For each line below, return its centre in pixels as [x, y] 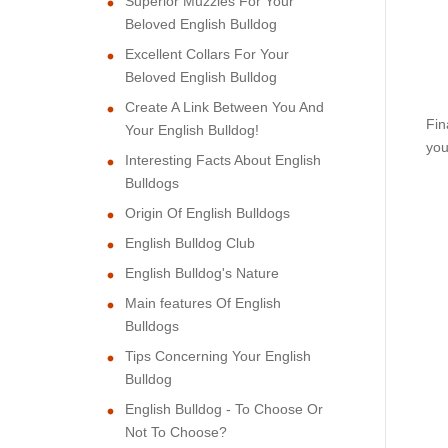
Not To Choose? [176, 431]
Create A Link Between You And [224, 106]
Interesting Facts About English [223, 159]
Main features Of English [203, 302]
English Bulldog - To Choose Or [224, 408]
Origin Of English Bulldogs [207, 212]
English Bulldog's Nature [202, 272]
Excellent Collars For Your [207, 53]
